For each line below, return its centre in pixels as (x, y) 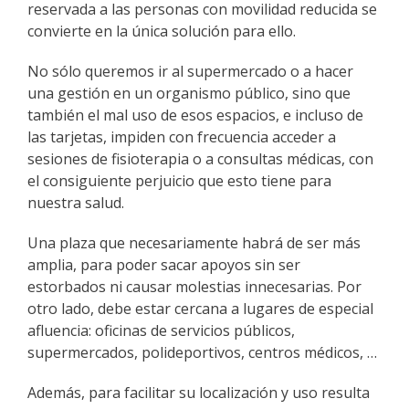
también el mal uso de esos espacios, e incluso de (195, 115)
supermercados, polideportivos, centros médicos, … (202, 352)
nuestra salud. (76, 202)
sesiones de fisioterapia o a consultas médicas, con (200, 158)
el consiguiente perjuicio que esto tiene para (179, 180)
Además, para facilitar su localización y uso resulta (199, 392)
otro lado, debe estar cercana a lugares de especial (200, 308)
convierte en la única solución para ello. (162, 31)
